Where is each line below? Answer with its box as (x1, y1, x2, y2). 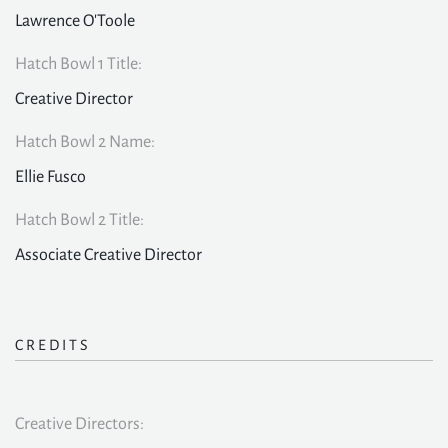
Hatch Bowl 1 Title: (15, 55, 142, 73)
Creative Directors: (15, 415, 144, 433)
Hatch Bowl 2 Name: (15, 133, 155, 151)
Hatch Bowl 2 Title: (15, 211, 144, 229)
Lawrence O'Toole (15, 12, 135, 30)
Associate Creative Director (15, 246, 202, 264)
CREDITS (15, 337, 91, 353)
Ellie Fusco (15, 168, 86, 186)
